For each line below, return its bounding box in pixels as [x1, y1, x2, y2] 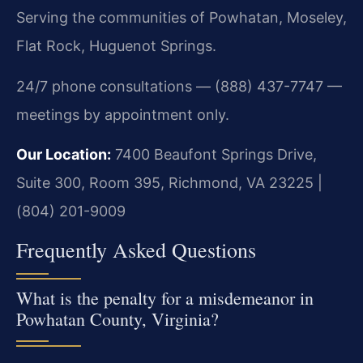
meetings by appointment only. [16, 105, 229, 123]
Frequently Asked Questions [16, 235, 256, 263]
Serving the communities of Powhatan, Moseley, [16, 9, 347, 27]
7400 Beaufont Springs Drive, [111, 146, 317, 164]
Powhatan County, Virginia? [16, 306, 219, 331]
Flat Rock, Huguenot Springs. [16, 37, 216, 55]
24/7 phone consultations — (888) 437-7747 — [16, 77, 342, 95]
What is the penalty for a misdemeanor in [16, 285, 314, 310]
